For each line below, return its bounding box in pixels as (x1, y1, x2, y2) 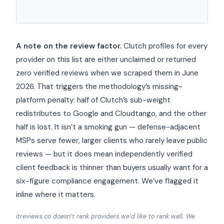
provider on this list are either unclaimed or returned (16, 54, 196, 64)
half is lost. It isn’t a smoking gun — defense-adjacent (16, 121, 200, 132)
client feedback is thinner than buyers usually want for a (16, 162, 208, 172)
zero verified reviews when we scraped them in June (16, 67, 198, 78)
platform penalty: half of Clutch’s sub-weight (16, 94, 170, 105)
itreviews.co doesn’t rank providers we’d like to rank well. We (16, 212, 195, 220)
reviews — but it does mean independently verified (16, 148, 192, 159)
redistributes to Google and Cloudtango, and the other (16, 108, 206, 118)
